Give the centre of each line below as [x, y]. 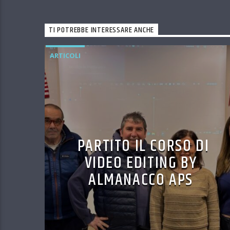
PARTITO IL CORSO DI [143, 146]
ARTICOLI [65, 56]
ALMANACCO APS [141, 180]
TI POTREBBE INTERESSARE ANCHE [102, 30]
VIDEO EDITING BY [141, 163]
